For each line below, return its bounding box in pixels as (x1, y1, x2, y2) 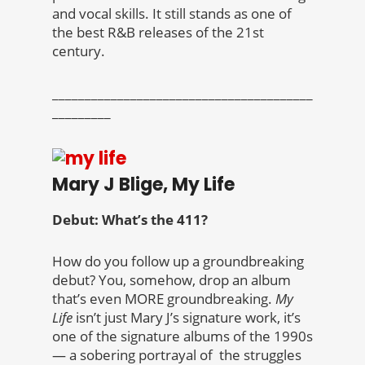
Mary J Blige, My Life (52, 172, 235, 198)
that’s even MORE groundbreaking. (52, 289, 272, 309)
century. (52, 42, 105, 61)
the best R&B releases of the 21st (52, 23, 264, 42)
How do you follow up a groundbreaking (52, 252, 304, 271)
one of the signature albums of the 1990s (52, 327, 313, 346)
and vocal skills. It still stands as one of (52, 4, 292, 24)
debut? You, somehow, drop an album (52, 270, 291, 290)
